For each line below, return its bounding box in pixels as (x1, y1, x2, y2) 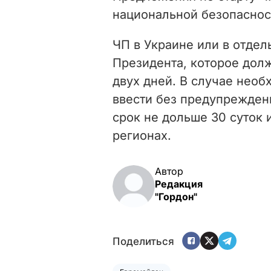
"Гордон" (155, 190, 197, 203)
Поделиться (113, 235, 174, 248)
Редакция (155, 177, 203, 190)
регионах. (113, 128, 171, 143)
